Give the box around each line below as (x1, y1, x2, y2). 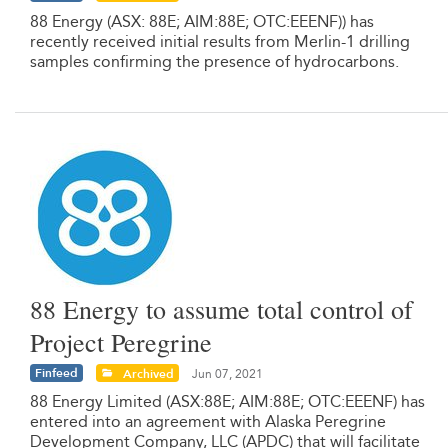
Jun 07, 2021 (189, 366, 263, 380)
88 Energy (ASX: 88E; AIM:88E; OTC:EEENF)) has (30, 11, 374, 31)
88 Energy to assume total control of (30, 291, 413, 326)
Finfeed (35, 365, 78, 381)
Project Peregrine (30, 324, 212, 359)
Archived (119, 365, 174, 381)
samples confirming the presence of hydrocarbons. (30, 51, 399, 71)
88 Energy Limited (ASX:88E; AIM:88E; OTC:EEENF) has (30, 392, 425, 411)
